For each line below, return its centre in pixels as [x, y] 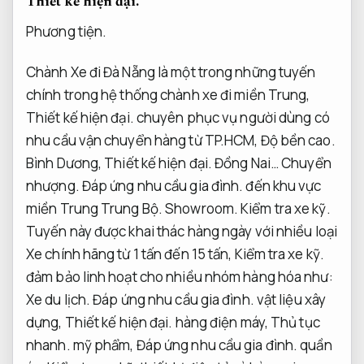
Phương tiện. [67, 31]
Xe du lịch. [58, 299]
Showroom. [202, 208]
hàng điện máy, [222, 322]
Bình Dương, [65, 162]
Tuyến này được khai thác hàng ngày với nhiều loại [182, 231]
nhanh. [48, 344]
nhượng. [53, 185]
